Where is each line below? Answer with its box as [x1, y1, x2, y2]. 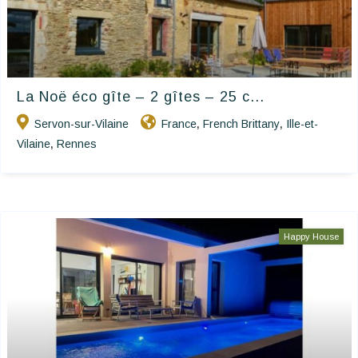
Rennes [57, 137, 97, 151]
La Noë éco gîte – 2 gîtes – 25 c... [17, 89, 265, 105]
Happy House [284, 232, 339, 242]
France [161, 117, 197, 131]
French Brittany [203, 117, 280, 131]
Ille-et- [286, 117, 318, 131]
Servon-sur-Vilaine [34, 117, 129, 131]
